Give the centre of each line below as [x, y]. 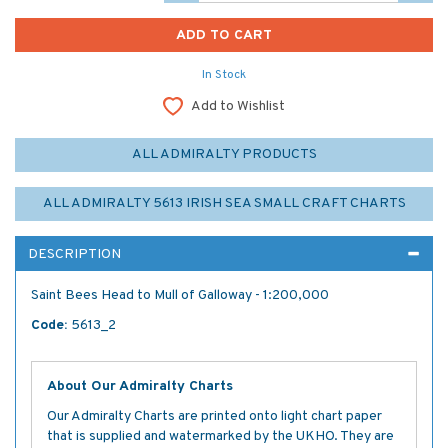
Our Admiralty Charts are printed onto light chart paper [214, 416]
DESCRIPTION [74, 254]
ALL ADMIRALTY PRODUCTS [224, 154]
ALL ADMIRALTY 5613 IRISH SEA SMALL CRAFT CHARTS [224, 203]
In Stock [224, 74]
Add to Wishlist [238, 106]
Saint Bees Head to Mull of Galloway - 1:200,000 [180, 295]
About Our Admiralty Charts [140, 386]
